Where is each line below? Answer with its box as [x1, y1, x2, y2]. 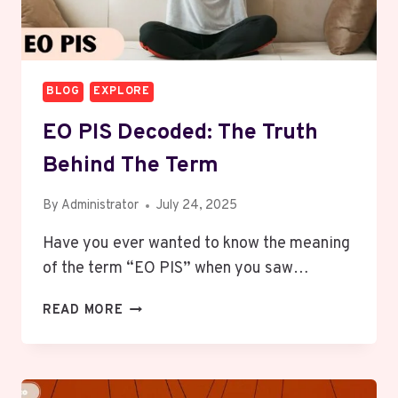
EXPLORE [93, 84, 150, 99]
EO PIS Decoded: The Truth [43, 118, 318, 147]
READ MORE [43, 302, 123, 320]
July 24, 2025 [156, 197, 238, 215]
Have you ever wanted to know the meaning [43, 234, 350, 255]
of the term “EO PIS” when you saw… [43, 259, 309, 280]
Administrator [61, 197, 139, 215]
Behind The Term [43, 151, 219, 180]
